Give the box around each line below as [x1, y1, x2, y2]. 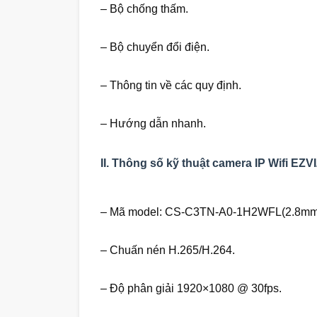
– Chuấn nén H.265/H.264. [100, 244, 235, 257]
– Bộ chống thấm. [100, 3, 188, 16]
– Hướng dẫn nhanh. [100, 117, 206, 130]
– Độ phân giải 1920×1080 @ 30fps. [100, 282, 282, 295]
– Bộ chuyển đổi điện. [100, 41, 209, 54]
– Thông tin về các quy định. [100, 79, 241, 92]
